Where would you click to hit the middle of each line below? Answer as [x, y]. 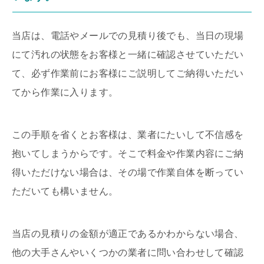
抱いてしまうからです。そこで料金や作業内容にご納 [128, 154]
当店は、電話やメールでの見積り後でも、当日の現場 [128, 36]
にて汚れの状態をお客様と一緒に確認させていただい [128, 55]
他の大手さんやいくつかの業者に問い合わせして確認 [128, 253]
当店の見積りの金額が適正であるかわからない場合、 [128, 234]
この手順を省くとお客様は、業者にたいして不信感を [128, 135]
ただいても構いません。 [65, 192]
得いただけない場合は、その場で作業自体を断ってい [128, 173]
